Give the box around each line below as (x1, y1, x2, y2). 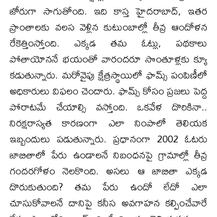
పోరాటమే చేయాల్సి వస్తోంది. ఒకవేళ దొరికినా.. (10, 96, 207, 117)
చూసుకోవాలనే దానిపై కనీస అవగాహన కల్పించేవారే (10, 192, 207, 213)
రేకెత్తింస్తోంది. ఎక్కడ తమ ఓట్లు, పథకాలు (10, 32, 207, 53)
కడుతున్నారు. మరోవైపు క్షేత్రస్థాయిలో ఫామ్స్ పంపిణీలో (10, 64, 207, 85)
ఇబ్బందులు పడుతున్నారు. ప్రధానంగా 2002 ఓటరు (10, 128, 207, 149)
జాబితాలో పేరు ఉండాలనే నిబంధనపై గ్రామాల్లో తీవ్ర (10, 144, 207, 165)
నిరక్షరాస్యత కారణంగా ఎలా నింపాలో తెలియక (10, 112, 207, 133)
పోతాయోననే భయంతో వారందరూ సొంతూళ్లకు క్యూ (10, 48, 207, 69)
